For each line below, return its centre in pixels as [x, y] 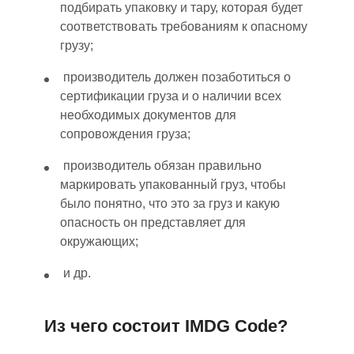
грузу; [77, 45]
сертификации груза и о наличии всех [171, 96]
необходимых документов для [148, 115]
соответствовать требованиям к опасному [184, 26]
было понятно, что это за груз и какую [170, 203]
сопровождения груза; [125, 134]
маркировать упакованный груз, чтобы [173, 184]
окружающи [94, 241]
